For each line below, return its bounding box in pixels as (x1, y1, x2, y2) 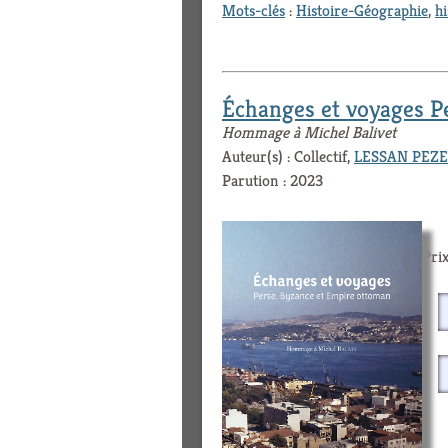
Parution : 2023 (222, 169, 323, 191)
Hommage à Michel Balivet (222, 121, 396, 143)
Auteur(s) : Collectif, (222, 145, 354, 167)
